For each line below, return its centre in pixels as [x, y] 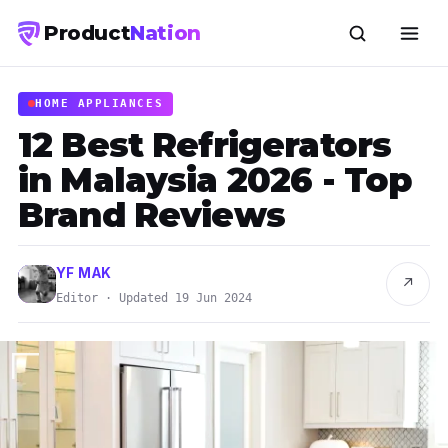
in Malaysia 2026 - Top [215, 179]
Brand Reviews [151, 214]
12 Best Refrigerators [205, 144]
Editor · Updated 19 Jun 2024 [154, 297]
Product [87, 33]
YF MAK [84, 272]
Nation [165, 33]
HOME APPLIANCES [99, 103]
